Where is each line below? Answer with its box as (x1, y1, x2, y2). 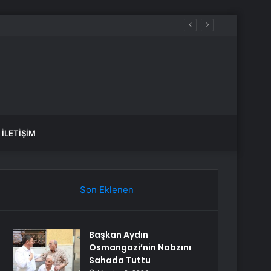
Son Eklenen (79, 184, 134, 195)
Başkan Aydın (89, 229, 149, 241)
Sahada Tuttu (89, 254, 151, 266)
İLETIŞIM (2, 128, 36, 138)
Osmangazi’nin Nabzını (89, 241, 192, 253)
